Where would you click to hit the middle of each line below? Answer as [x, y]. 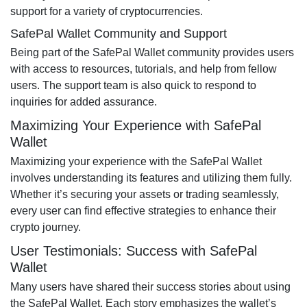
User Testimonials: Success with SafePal [134, 251]
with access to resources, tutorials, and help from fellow [144, 69]
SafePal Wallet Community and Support [119, 34]
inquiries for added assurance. [84, 102]
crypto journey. [46, 227]
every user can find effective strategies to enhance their [143, 211]
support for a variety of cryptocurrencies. [107, 11]
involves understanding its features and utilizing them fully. [151, 178]
